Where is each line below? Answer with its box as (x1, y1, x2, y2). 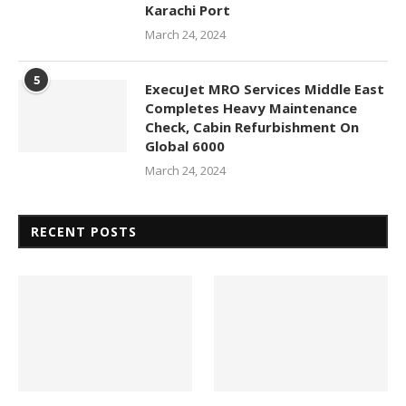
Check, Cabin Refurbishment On (145, 118, 359, 137)
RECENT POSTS (31, 223, 137, 241)
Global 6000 (145, 137, 225, 156)
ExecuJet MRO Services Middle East (145, 80, 384, 99)
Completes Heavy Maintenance (145, 99, 357, 118)
